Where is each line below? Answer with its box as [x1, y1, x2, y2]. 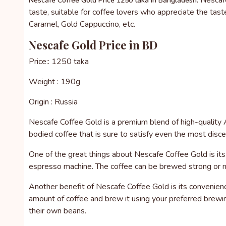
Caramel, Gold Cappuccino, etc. [29, 19, 135, 30]
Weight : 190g [29, 76, 80, 87]
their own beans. [29, 205, 86, 216]
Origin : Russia [29, 96, 78, 107]
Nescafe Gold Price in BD [29, 37, 157, 52]
